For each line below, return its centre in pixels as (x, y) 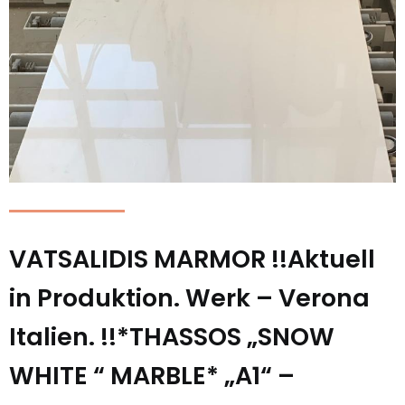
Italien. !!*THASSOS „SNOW (172, 337)
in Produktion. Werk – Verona (189, 298)
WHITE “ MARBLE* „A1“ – (152, 376)
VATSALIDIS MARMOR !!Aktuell (192, 259)
